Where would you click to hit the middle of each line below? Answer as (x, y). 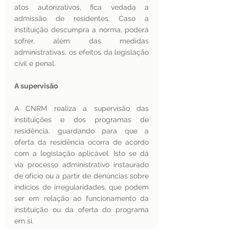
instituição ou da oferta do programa (82, 210)
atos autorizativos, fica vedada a (82, 7)
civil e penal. (35, 63)
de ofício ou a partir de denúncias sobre (82, 176)
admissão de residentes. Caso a (82, 18)
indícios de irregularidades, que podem (82, 187)
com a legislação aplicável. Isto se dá (82, 153)
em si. (24, 221)
